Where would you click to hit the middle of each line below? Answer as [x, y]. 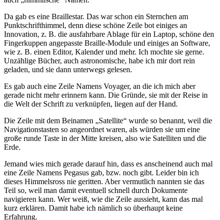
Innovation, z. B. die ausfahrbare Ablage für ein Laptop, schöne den [109, 34]
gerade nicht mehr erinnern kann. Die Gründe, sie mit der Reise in [106, 95]
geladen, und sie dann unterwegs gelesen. [68, 69]
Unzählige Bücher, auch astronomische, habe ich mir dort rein [99, 60]
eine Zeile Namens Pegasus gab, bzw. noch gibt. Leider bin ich [101, 172]
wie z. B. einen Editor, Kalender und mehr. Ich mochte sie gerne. [104, 52]
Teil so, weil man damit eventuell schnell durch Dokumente [96, 190]
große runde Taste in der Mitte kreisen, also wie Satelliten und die [105, 138]
